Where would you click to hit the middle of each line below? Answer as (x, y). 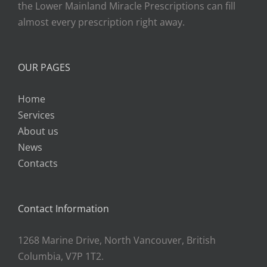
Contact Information (63, 208)
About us (38, 131)
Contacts (38, 163)
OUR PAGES (44, 67)
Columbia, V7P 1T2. (61, 256)
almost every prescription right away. (101, 22)
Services (36, 115)
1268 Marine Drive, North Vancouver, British (117, 240)
